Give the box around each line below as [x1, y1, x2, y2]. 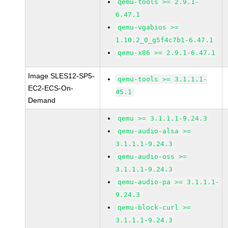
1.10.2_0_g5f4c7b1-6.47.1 [116, 36, 214, 44]
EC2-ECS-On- [28, 84, 74, 92]
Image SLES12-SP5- [28, 72, 95, 80]
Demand [28, 96, 56, 104]
